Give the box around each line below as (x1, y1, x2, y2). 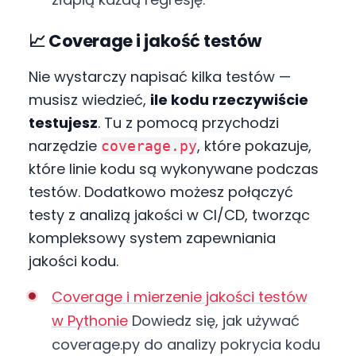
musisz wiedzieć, (29, 89, 150, 110)
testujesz (29, 112, 98, 133)
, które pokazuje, (197, 135, 311, 156)
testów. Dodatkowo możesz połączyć (29, 181, 293, 202)
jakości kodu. (29, 250, 118, 271)
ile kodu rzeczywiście (150, 89, 308, 110)
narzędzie (29, 135, 101, 156)
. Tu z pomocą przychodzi (98, 112, 279, 133)
